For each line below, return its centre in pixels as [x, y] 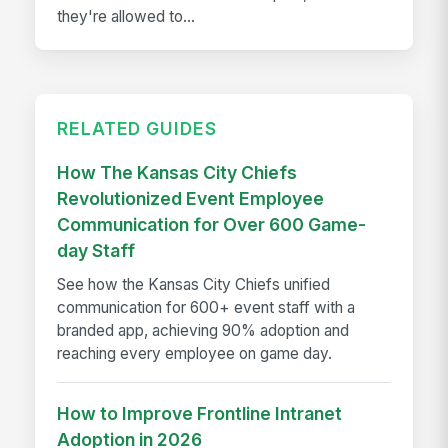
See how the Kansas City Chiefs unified [194, 284]
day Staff [96, 250]
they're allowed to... [126, 17]
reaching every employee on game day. [195, 353]
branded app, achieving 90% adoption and [203, 330]
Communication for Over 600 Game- [212, 224]
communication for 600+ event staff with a [206, 307]
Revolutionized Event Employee [191, 198]
